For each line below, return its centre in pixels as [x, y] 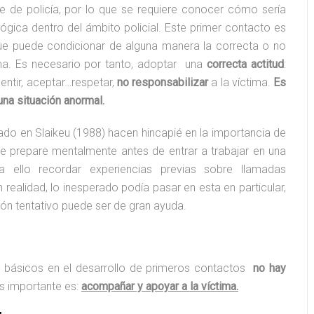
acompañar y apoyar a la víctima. [160, 286]
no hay [269, 268]
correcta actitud [245, 64]
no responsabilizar [164, 82]
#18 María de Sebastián [213, 298]
